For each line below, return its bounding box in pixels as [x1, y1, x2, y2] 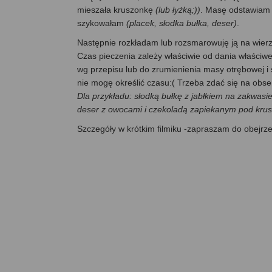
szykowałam [77, 18, 126, 29]
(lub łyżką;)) [155, 5, 200, 15]
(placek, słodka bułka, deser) [126, 18, 237, 29]
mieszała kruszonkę [77, 5, 155, 15]
